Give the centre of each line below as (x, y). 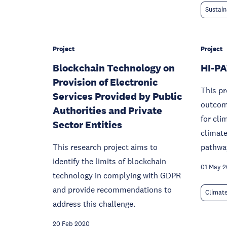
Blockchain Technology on (114, 68)
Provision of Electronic (105, 82)
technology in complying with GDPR (117, 175)
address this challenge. (94, 204)
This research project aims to (105, 147)
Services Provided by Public (117, 96)
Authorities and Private (107, 110)
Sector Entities (87, 125)
